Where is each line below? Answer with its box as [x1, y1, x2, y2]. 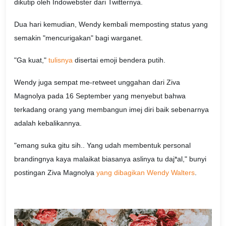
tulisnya [48, 56, 73, 65]
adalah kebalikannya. [14, 119, 82, 127]
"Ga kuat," [14, 56, 48, 65]
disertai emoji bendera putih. [73, 56, 165, 65]
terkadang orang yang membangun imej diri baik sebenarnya [14, 105, 209, 114]
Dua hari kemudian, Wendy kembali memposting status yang [14, 20, 208, 29]
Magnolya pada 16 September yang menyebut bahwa [14, 91, 186, 100]
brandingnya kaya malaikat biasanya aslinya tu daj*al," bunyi [14, 154, 206, 163]
